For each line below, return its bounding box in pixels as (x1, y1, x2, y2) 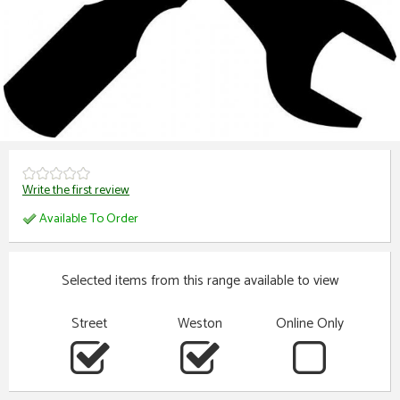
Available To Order (37, 207, 138, 229)
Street (71, 312, 108, 336)
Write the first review (22, 179, 129, 202)
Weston (177, 312, 222, 336)
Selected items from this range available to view (61, 270, 338, 293)
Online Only (275, 312, 344, 336)
